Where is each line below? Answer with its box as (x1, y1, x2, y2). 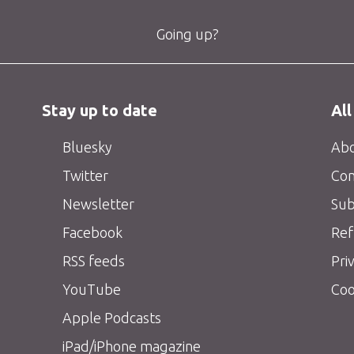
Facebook (59, 224, 123, 240)
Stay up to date (41, 101, 157, 119)
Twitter (59, 167, 109, 183)
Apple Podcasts (59, 309, 162, 326)
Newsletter (59, 195, 135, 212)
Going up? (153, 25, 219, 42)
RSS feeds (59, 252, 126, 269)
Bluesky (59, 138, 113, 155)
